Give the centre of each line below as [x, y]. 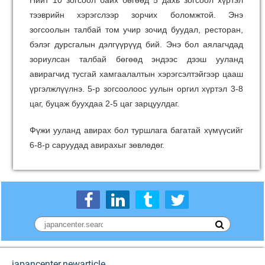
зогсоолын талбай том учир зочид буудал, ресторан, [136, 30]
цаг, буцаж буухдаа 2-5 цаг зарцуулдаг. [104, 104]
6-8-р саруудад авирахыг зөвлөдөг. [97, 145]
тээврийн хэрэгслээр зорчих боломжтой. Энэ [136, 15]
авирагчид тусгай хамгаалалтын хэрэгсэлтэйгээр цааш [136, 74]
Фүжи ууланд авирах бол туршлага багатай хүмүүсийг [136, 130]
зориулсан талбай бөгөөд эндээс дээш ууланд [136, 59]
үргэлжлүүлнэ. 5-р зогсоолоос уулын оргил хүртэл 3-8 [136, 89]
